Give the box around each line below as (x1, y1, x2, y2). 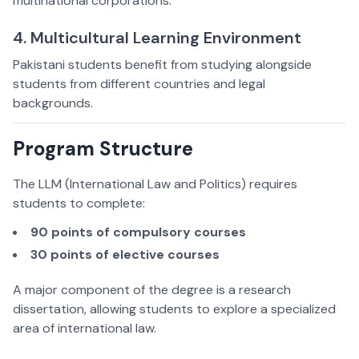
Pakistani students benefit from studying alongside (13, 56, 312, 74)
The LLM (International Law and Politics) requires (13, 175, 297, 193)
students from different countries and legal (13, 75, 265, 93)
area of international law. (13, 320, 156, 337)
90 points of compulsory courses (30, 224, 246, 241)
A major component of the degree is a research (13, 281, 291, 299)
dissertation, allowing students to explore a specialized (13, 301, 336, 318)
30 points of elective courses (30, 246, 220, 264)
